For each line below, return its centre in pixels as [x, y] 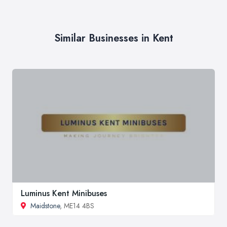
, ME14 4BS [77, 206]
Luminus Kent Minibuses [64, 194]
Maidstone [45, 206]
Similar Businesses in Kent [113, 39]
